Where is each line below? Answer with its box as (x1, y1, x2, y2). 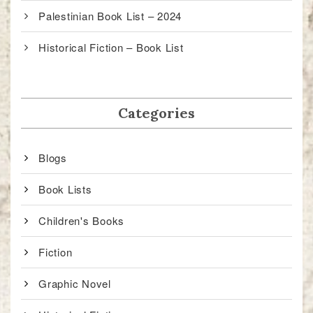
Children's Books (38, 213, 124, 228)
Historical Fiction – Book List (38, 40, 184, 55)
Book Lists (38, 182, 92, 197)
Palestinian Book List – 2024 (38, 8, 182, 24)
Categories (118, 104, 195, 122)
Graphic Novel (38, 276, 111, 291)
